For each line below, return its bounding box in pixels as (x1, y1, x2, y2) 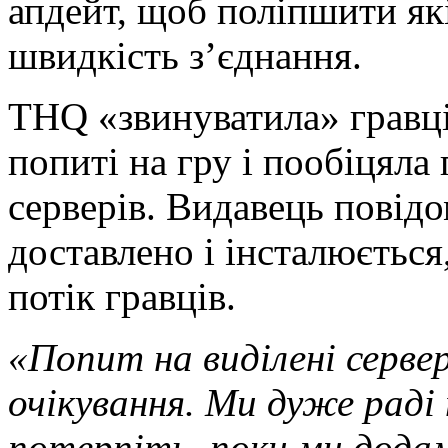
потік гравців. (8, 274, 236, 318)
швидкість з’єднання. (8, 33, 362, 77)
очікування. (8, 380, 195, 424)
